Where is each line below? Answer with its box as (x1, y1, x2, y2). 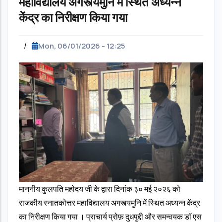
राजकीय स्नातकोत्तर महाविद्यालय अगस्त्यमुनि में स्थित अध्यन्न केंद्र (19, 197, 200, 208)
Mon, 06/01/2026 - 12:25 (38, 41, 125, 51)
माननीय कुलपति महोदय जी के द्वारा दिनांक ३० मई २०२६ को (19, 183, 180, 194)
